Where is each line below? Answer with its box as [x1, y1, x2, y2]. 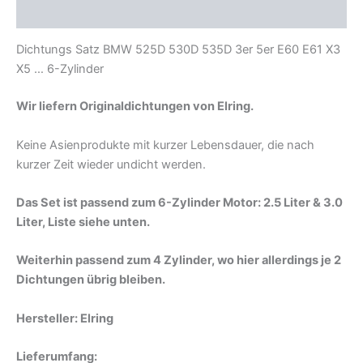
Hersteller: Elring [16, 310, 113, 326]
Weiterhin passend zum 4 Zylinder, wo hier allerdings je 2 [16, 253, 341, 268]
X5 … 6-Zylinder [16, 62, 104, 77]
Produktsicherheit [16, 5, 121, 20]
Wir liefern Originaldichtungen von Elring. [16, 99, 254, 114]
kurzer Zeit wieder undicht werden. [16, 156, 206, 172]
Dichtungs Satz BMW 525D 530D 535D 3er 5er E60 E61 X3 [16, 42, 340, 58]
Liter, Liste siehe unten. [16, 215, 150, 230]
